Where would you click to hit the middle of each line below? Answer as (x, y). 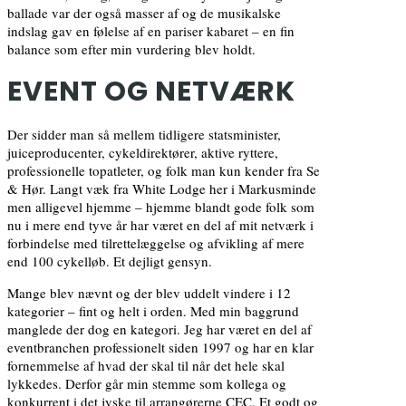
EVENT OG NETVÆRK (151, 92)
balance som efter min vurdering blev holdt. (131, 49)
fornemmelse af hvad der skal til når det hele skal (146, 366)
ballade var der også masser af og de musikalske (144, 13)
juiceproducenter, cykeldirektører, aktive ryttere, (143, 153)
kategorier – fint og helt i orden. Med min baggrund (153, 311)
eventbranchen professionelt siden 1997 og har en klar (160, 348)
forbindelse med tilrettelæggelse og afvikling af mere (156, 243)
